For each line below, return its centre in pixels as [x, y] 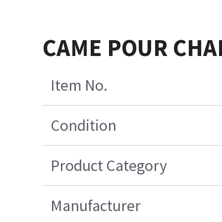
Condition [83, 125]
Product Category [109, 165]
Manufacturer [95, 205]
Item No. [79, 85]
